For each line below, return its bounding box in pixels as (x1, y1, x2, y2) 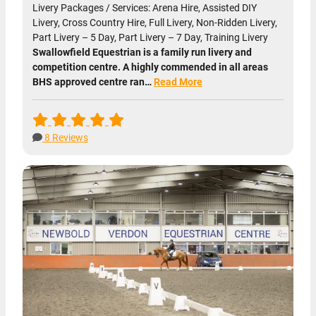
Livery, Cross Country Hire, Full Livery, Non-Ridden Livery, (32, 17, 277, 28)
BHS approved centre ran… (32, 76, 154, 87)
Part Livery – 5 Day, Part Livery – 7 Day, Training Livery (32, 32, 268, 43)
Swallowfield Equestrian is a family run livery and (32, 47, 252, 58)
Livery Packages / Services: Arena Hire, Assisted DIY (32, 2, 257, 13)
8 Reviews (42, 132, 88, 143)
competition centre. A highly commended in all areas (32, 61, 268, 73)
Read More (154, 76, 202, 87)
